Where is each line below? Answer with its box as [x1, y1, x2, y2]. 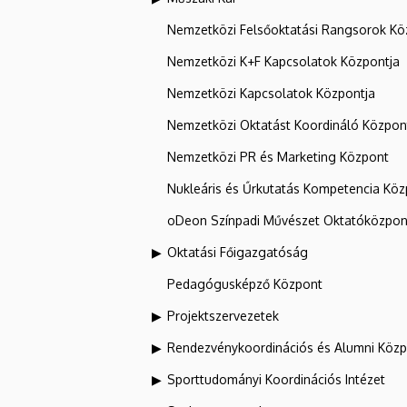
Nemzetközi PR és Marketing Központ [167, 148, 389, 164]
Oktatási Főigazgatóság [167, 243, 308, 260]
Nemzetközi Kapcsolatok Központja [167, 84, 375, 101]
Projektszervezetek [167, 307, 279, 323]
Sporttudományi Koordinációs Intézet [167, 371, 385, 387]
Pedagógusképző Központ [167, 275, 323, 292]
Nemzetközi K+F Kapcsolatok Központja [167, 53, 400, 69]
